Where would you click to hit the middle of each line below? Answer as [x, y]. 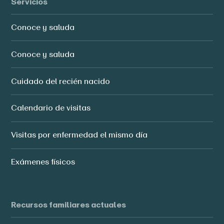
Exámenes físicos [43, 161]
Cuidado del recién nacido [61, 81]
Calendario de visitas [51, 108]
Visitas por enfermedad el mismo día [79, 135]
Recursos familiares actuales [69, 205]
